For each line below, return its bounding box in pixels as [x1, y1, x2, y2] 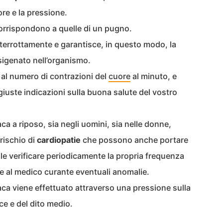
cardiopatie [37, 135, 81, 145]
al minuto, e [130, 71, 177, 81]
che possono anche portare [81, 135, 188, 145]
